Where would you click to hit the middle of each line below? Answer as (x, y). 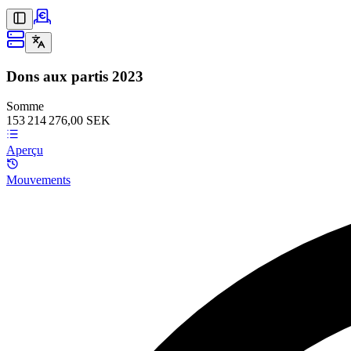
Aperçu (25, 150)
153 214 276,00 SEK (58, 121)
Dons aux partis (57, 76)
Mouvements (38, 180)
